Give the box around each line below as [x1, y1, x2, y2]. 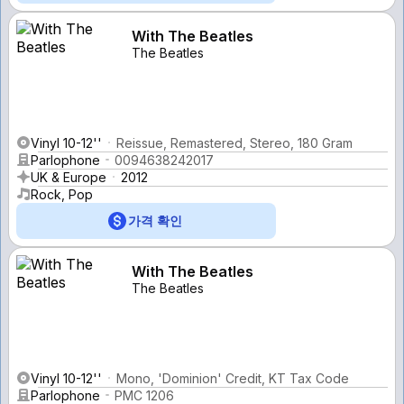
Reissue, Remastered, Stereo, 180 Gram [116, 134, 353, 151]
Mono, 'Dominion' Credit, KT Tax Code [116, 370, 349, 386]
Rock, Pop [31, 186, 93, 202]
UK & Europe [31, 169, 106, 185]
